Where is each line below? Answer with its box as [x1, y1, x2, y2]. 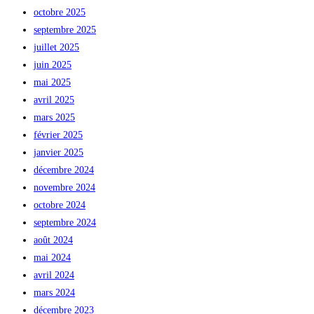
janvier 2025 [34, 146, 83, 158]
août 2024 [34, 234, 73, 245]
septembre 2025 [34, 24, 96, 35]
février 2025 [34, 129, 83, 140]
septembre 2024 [34, 217, 96, 228]
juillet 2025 [34, 41, 79, 53]
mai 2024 [34, 252, 71, 263]
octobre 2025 [34, 6, 86, 18]
